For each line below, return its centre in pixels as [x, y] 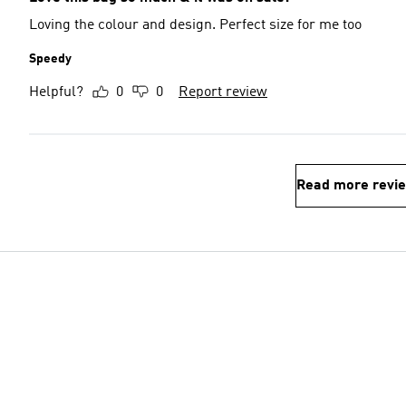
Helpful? [56, 92]
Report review [223, 92]
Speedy [50, 59]
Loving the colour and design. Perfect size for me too [195, 25]
